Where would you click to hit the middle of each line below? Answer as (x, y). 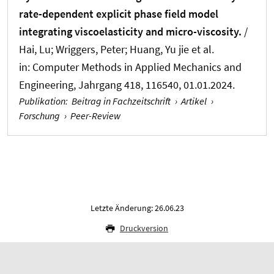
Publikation (42, 101)
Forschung (39, 116)
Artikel (194, 101)
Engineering (46, 85)
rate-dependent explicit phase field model (119, 14)
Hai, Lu (35, 50)
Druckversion (144, 228)
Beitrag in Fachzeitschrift (121, 101)
